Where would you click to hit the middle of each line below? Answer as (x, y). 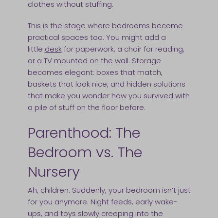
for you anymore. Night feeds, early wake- (102, 202)
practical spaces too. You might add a (97, 37)
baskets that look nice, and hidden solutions (106, 84)
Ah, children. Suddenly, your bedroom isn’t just (109, 190)
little (36, 49)
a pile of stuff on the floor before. (87, 108)
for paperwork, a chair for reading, (123, 49)
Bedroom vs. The (85, 152)
